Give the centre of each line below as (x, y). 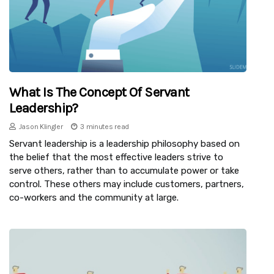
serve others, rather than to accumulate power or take (124, 170)
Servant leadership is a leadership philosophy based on (124, 143)
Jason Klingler (41, 126)
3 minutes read (105, 126)
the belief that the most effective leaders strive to (116, 157)
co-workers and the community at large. (94, 197)
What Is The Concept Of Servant (99, 92)
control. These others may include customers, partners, (127, 184)
